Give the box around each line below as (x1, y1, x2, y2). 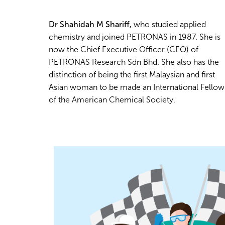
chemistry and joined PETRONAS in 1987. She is (49, 32, 220, 42)
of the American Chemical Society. (49, 94, 175, 104)
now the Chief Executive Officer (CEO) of (49, 44, 198, 54)
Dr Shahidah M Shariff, (49, 19, 132, 29)
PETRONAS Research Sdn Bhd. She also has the (49, 57, 219, 67)
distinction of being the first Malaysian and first (49, 69, 215, 79)
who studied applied (132, 19, 206, 29)
